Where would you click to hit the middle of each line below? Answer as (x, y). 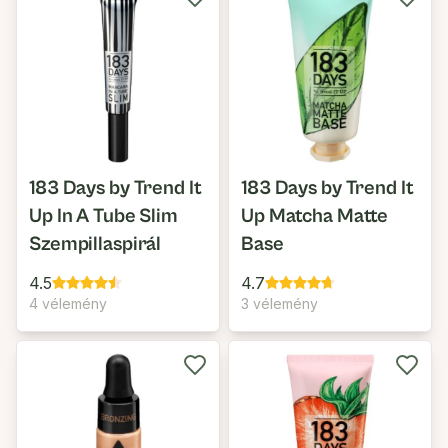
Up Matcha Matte (315, 216)
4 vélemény (68, 303)
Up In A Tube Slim (103, 216)
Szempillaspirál (95, 244)
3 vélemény (279, 303)
